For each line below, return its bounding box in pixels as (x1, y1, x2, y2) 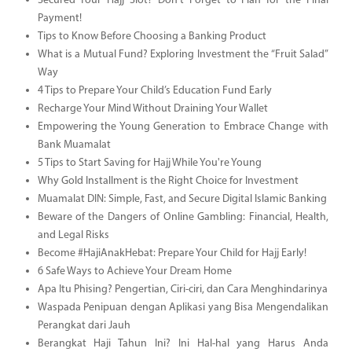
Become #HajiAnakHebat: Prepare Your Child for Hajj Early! (37, 247, 306, 259)
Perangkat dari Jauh (37, 319, 130, 332)
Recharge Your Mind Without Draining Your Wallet (37, 102, 268, 115)
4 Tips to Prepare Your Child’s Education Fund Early (37, 84, 272, 97)
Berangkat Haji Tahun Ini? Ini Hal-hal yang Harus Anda (37, 337, 328, 350)
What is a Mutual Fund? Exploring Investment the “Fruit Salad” (37, 48, 328, 60)
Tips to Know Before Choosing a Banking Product (37, 30, 266, 42)
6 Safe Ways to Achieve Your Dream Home (37, 265, 232, 277)
